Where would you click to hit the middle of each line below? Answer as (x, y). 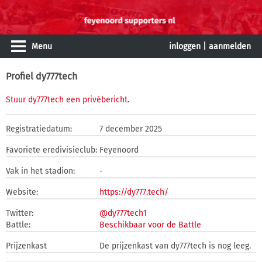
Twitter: (20, 213)
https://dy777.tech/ (134, 192)
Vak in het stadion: (40, 171)
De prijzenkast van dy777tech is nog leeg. (175, 246)
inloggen (185, 46)
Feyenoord (119, 150)
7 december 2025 (131, 129)
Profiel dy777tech (42, 76)
